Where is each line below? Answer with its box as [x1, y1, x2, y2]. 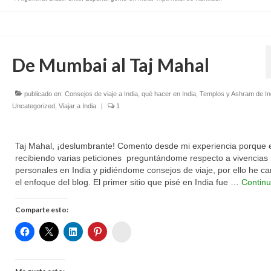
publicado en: [22, 90, 65, 97]
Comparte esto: [15, 205, 68, 214]
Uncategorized [11, 102, 55, 109]
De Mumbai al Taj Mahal [11, 54, 209, 76]
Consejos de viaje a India [64, 90, 138, 97]
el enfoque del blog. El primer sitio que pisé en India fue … [15, 177, 241, 187]
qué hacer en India [141, 90, 196, 97]
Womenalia [126, 224, 167, 235]
